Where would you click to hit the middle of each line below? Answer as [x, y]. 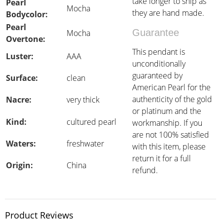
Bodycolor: [27, 14]
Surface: [22, 78]
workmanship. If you [167, 123]
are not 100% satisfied [171, 135]
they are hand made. [168, 13]
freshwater [85, 144]
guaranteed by [157, 75]
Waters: [21, 144]
